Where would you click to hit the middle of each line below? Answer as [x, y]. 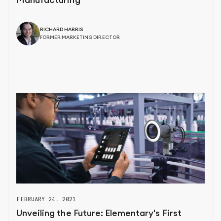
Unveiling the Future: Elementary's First [99, 213]
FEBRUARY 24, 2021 [46, 199]
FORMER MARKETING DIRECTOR [80, 38]
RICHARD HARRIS [62, 30]
